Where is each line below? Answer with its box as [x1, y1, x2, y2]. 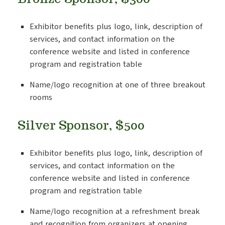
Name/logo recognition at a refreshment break [30, 206, 200, 217]
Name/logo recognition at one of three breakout [30, 79, 205, 90]
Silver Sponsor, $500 [18, 118, 145, 133]
